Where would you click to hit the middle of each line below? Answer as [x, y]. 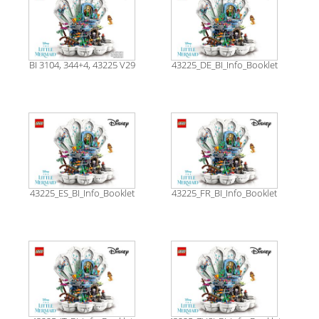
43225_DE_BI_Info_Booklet [224, 65]
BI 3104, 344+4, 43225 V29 [82, 65]
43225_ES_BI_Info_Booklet [82, 193]
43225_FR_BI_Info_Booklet [224, 193]
